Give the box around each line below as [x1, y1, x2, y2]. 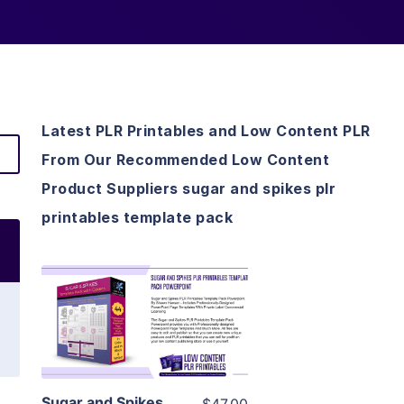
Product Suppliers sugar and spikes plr [41, 179, 335, 198]
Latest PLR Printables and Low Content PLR [41, 122, 371, 141]
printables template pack [41, 208, 233, 227]
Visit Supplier [96, 338, 193, 357]
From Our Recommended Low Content [41, 151, 329, 170]
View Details [99, 287, 190, 306]
